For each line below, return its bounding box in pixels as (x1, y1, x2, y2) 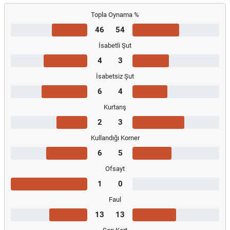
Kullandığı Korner (90, 134, 140, 142)
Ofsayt (105, 165, 125, 172)
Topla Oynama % (91, 11, 139, 18)
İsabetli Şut (99, 42, 131, 49)
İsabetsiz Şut (96, 72, 134, 80)
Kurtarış (104, 103, 126, 111)
